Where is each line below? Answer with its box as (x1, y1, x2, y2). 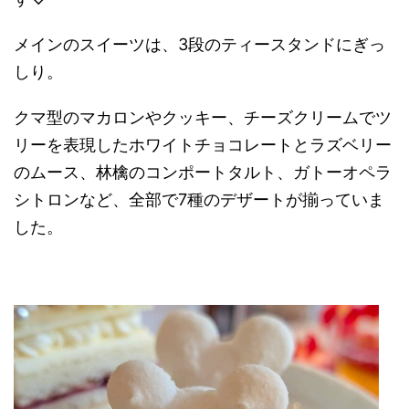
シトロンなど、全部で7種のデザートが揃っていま (14, 190, 384, 210)
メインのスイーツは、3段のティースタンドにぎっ (14, 35, 385, 55)
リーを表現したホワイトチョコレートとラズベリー (14, 135, 392, 155)
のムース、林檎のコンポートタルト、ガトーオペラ (14, 163, 392, 183)
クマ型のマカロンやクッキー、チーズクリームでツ (14, 108, 392, 128)
